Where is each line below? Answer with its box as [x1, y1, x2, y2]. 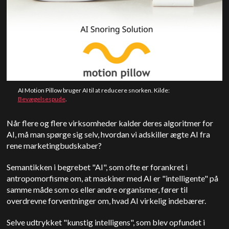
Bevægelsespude [17, 95, 65, 103]
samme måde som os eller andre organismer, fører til [7, 185, 188, 195]
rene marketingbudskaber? [7, 141, 102, 151]
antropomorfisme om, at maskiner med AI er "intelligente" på [7, 173, 219, 184]
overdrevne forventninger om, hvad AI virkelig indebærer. [7, 196, 207, 206]
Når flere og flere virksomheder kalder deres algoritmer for [7, 118, 214, 128]
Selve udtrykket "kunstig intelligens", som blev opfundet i [7, 217, 205, 227]
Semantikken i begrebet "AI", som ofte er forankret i [7, 162, 188, 172]
